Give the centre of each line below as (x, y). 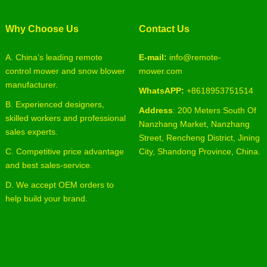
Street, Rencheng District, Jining (199, 138)
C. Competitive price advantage (64, 152)
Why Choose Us (42, 29)
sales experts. (31, 132)
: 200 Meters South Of (214, 111)
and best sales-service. (49, 165)
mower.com (160, 71)
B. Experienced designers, (55, 105)
